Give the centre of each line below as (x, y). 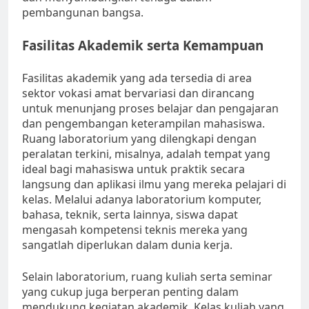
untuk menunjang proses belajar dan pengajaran (150, 109)
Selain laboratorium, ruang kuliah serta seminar (147, 277)
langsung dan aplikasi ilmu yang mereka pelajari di (154, 185)
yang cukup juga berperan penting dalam (130, 292)
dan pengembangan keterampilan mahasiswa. (143, 124)
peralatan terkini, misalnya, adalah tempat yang (146, 154)
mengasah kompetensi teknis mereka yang (135, 230)
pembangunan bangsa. (83, 13)
